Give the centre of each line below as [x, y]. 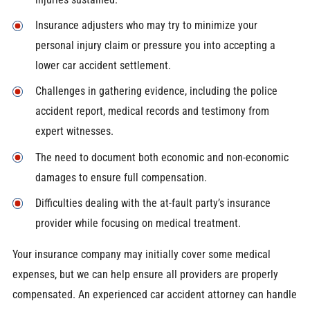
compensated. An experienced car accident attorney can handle [154, 295]
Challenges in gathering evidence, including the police [156, 91]
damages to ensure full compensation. [121, 177]
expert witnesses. [74, 131]
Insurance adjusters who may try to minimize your [146, 26]
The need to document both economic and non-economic [162, 157]
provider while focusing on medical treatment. [138, 223]
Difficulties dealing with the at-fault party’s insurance [153, 203]
